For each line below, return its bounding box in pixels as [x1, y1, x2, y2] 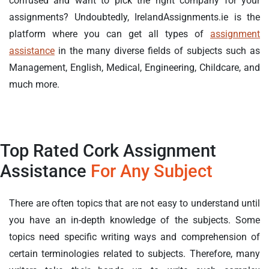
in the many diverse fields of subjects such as [55, 45, 260, 57]
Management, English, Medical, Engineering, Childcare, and [9, 62, 260, 74]
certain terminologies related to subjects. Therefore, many [9, 248, 260, 260]
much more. [9, 79, 59, 91]
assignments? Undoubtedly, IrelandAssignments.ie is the [9, 11, 260, 23]
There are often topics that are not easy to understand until [9, 198, 260, 210]
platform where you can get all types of [9, 28, 210, 40]
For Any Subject [91, 161, 213, 182]
